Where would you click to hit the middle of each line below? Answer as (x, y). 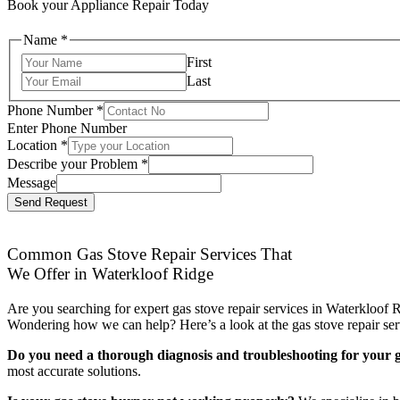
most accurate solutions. (74, 371)
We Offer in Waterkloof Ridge (110, 273)
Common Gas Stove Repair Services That (150, 254)
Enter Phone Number (67, 129)
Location (34, 146)
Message (32, 183)
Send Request (51, 203)
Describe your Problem (74, 164)
